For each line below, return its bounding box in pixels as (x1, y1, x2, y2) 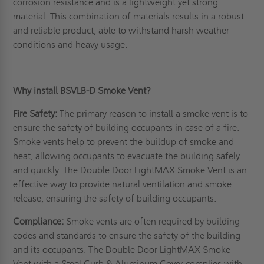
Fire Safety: (13, 108, 58, 120)
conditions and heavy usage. (13, 39, 130, 51)
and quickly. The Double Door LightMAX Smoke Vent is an (13, 164, 247, 176)
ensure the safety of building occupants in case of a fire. (13, 122, 240, 134)
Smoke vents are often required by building (64, 216, 240, 227)
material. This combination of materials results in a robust (13, 11, 245, 22)
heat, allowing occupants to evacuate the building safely (13, 150, 240, 162)
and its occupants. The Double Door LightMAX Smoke (13, 244, 231, 256)
